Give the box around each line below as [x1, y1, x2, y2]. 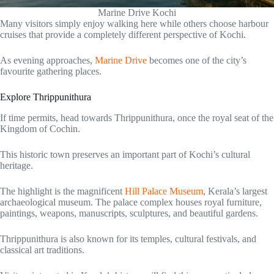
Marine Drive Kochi [98, 7, 176, 18]
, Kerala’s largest [203, 186, 267, 197]
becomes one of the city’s [147, 55, 246, 66]
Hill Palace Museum [125, 186, 203, 197]
